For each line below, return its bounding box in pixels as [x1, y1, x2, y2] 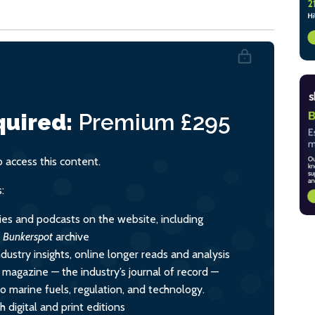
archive [53, 229, 89, 243]
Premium [72, 108, 181, 135]
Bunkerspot [3, 229, 53, 243]
